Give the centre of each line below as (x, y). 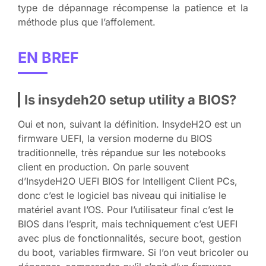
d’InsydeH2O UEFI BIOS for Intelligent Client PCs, (128, 181)
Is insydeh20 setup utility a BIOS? (130, 99)
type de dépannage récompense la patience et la (133, 7)
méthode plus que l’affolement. (87, 22)
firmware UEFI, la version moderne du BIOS (115, 138)
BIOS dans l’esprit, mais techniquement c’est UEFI (128, 224)
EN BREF (48, 57)
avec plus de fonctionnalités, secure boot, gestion (129, 238)
